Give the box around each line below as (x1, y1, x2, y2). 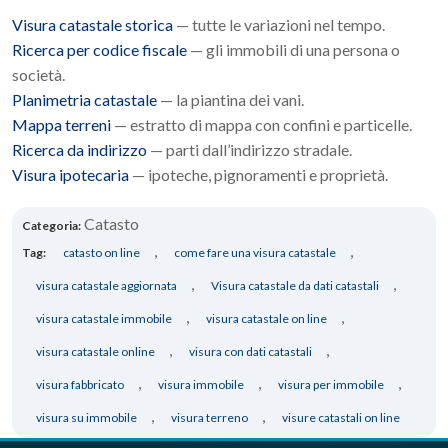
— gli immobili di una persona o (187, 40, 400, 60)
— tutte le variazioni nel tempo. (173, 15, 385, 35)
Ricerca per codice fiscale (12, 40, 187, 60)
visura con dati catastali (189, 344, 312, 360)
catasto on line (63, 245, 140, 261)
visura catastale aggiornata (36, 278, 177, 294)
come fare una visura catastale (174, 245, 336, 261)
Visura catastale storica (12, 15, 173, 35)
